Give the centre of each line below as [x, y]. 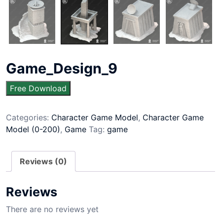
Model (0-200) [33, 129]
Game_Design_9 [62, 68]
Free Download [38, 88]
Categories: [29, 117]
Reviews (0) [43, 161]
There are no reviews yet [52, 209]
